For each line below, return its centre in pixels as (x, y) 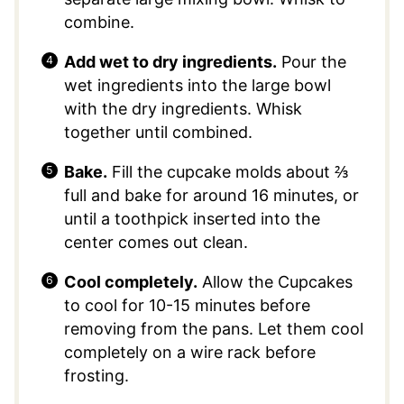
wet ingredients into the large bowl (197, 85)
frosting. (98, 375)
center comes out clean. (158, 242)
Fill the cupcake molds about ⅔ (228, 171)
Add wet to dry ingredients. (170, 61)
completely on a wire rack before (189, 352)
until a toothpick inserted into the (192, 218)
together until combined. (158, 132)
